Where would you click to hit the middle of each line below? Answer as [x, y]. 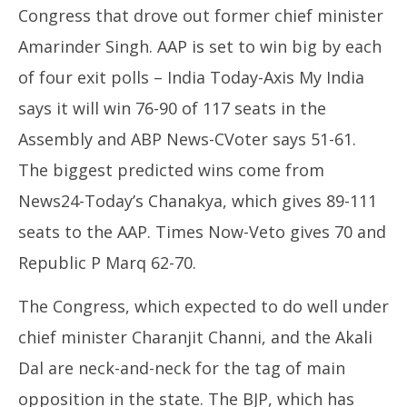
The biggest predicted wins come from [171, 170]
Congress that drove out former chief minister [201, 15]
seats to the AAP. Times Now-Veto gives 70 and [202, 232]
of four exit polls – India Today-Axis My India [191, 77]
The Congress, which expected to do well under [203, 306]
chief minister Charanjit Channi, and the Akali [195, 337]
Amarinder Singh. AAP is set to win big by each [200, 46]
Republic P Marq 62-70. [107, 263]
